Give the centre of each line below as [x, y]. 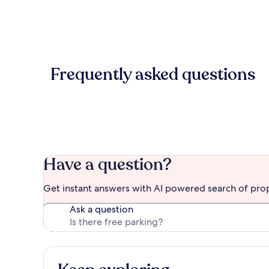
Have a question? [107, 165]
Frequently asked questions [153, 75]
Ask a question [101, 210]
